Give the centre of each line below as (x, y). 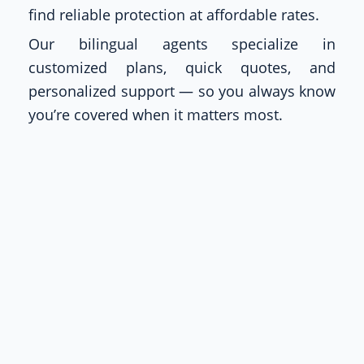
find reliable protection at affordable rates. (174, 14)
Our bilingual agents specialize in (182, 43)
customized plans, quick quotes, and (182, 67)
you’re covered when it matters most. (156, 114)
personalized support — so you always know (182, 91)
